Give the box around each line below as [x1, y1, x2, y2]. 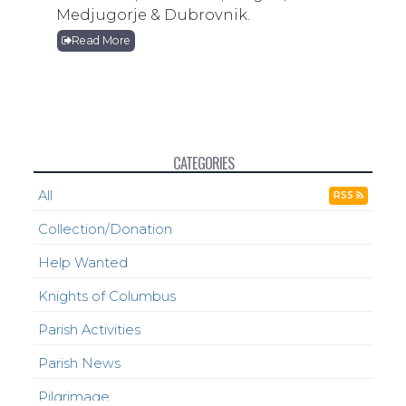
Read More [72, 34, 131, 48]
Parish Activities [38, 322, 141, 339]
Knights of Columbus [38, 288, 177, 305]
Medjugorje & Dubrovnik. [56, 5, 251, 24]
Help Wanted [38, 255, 129, 272]
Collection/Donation [38, 221, 173, 238]
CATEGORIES [172, 152, 234, 175]
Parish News [38, 355, 121, 372]
